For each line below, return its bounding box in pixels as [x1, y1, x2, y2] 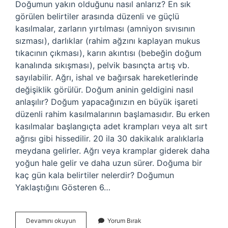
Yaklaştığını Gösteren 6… [15, 182, 110, 192]
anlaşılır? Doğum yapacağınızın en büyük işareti [15, 97, 198, 107]
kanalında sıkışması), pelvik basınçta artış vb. [15, 60, 189, 70]
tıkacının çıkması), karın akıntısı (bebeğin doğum [15, 48, 202, 58]
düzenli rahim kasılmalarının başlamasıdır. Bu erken [15, 109, 210, 119]
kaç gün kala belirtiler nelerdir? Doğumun [15, 170, 174, 180]
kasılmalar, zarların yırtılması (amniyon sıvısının [15, 23, 195, 34]
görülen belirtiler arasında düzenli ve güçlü [15, 11, 179, 21]
